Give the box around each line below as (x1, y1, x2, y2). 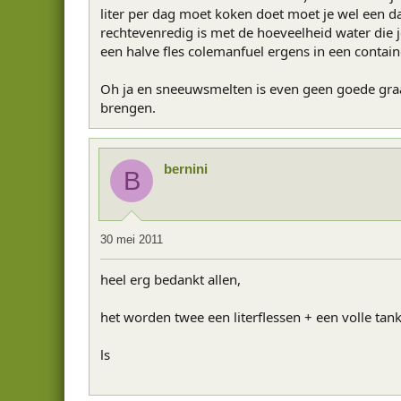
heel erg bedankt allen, (100, 269, 241, 288)
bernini (164, 161, 208, 176)
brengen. (100, 98, 156, 116)
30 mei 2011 (100, 232, 163, 246)
